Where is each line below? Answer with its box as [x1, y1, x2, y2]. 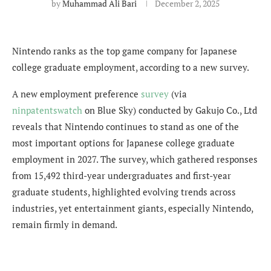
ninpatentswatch [12, 103, 82, 116]
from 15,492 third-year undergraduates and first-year [12, 169, 231, 181]
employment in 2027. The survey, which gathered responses [12, 152, 258, 165]
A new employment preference [12, 87, 141, 100]
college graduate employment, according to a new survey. [12, 60, 249, 73]
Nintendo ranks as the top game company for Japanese [12, 44, 237, 57]
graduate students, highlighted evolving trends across [12, 185, 236, 198]
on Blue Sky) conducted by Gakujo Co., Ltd [82, 103, 257, 116]
